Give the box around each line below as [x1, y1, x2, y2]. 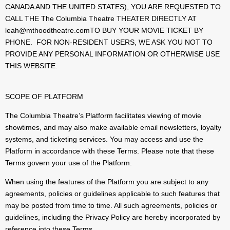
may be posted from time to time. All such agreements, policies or [5, 201, 217, 210]
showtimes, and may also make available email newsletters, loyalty [5, 123, 221, 132]
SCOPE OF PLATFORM [5, 92, 83, 101]
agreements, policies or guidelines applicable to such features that [5, 189, 220, 198]
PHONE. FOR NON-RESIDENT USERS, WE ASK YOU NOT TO [5, 38, 213, 47]
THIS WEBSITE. [5, 62, 57, 70]
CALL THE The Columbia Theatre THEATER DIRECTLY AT [5, 14, 197, 23]
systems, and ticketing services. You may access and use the [5, 135, 203, 144]
